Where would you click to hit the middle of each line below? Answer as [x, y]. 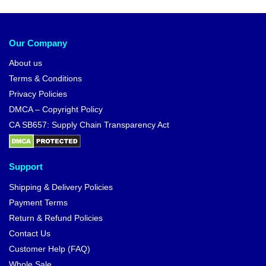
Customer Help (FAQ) [50, 248]
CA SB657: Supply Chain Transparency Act [89, 125]
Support [26, 167]
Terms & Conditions [45, 79]
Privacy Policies [38, 94]
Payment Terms [38, 202]
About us [26, 63]
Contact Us [30, 233]
